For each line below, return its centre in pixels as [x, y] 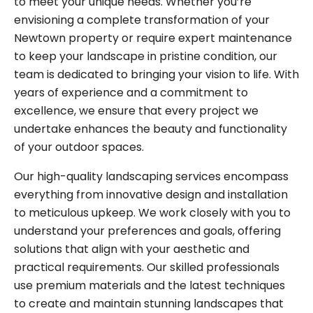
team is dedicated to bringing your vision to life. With [156, 74]
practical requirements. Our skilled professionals [147, 267]
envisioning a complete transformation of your [142, 20]
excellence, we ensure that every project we [136, 110]
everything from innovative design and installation [151, 194]
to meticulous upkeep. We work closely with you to [152, 212]
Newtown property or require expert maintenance [153, 38]
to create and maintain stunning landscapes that [149, 303]
